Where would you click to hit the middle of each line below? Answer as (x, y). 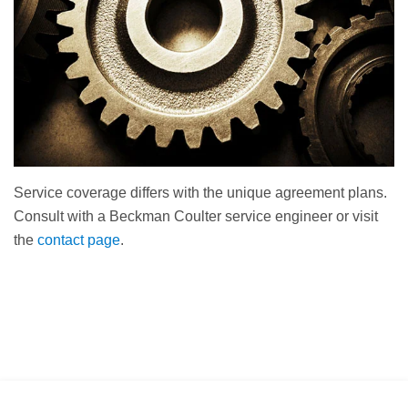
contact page (79, 240)
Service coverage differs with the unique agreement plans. (200, 192)
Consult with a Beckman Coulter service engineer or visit (196, 216)
